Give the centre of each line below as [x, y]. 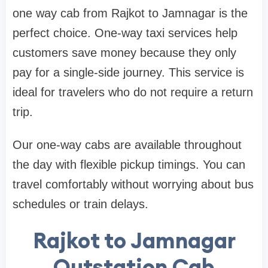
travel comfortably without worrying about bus [133, 185]
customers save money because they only [124, 53]
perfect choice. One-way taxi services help [125, 33]
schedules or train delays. [80, 204]
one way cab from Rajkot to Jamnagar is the [130, 13]
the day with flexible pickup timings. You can [129, 165]
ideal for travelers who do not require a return [133, 92]
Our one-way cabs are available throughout [127, 145]
